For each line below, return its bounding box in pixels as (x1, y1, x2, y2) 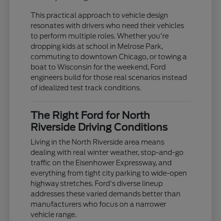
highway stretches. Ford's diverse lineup (31, 179, 163, 187)
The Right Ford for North (31, 109, 150, 121)
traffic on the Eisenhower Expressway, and (31, 158, 172, 167)
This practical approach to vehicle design (31, 11, 169, 19)
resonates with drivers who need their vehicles (31, 21, 184, 30)
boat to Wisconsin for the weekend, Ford (31, 63, 166, 71)
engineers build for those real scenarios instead (31, 73, 187, 81)
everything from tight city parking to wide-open (31, 169, 187, 177)
